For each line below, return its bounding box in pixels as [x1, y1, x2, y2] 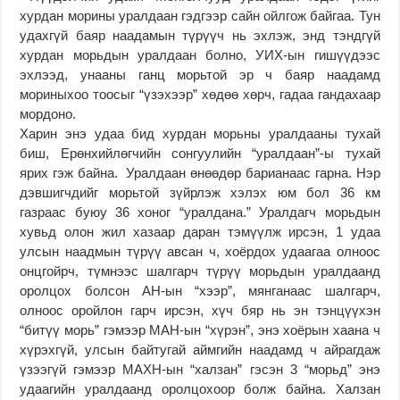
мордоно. [20, 105, 77, 121]
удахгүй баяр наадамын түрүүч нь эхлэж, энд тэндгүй [20, 27, 380, 43]
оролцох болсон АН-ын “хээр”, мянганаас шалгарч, [20, 282, 380, 298]
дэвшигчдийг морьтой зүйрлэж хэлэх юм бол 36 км [20, 184, 380, 200]
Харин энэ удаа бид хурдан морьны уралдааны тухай [20, 125, 380, 141]
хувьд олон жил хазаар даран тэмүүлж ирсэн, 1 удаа [20, 223, 380, 239]
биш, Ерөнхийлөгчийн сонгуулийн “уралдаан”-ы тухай [20, 145, 380, 161]
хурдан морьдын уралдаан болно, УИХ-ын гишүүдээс [20, 46, 380, 62]
